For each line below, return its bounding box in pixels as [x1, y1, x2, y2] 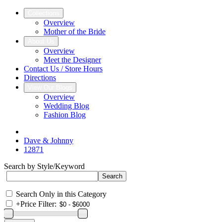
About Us [28, 38, 55, 45]
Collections [28, 9, 59, 17]
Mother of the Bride [44, 27, 106, 36]
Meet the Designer [44, 55, 101, 64]
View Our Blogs [28, 84, 72, 91]
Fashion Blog [44, 111, 86, 119]
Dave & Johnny [24, 136, 73, 145]
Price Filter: [20, 200, 56, 208]
